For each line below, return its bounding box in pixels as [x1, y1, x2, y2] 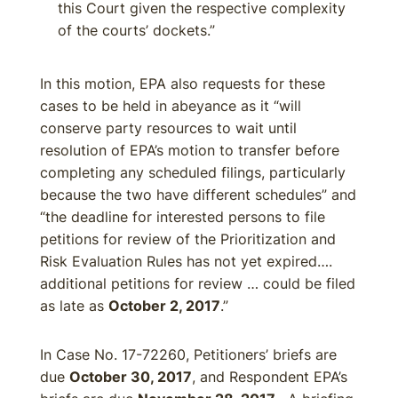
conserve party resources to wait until [40, 119, 297, 137]
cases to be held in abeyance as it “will [40, 97, 301, 115]
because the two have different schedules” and [40, 186, 356, 203]
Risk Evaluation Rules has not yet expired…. [40, 252, 332, 270]
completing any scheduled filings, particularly [40, 163, 346, 181]
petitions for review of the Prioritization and [40, 230, 336, 248]
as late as [40, 297, 108, 314]
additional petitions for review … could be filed [40, 275, 355, 292]
